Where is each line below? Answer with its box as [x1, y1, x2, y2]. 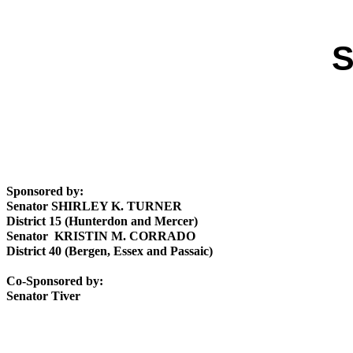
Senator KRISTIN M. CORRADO [6, 229, 195, 243]
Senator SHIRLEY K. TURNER [6, 199, 182, 213]
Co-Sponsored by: [6, 274, 103, 288]
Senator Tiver [6, 289, 80, 303]
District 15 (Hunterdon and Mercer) [6, 214, 198, 228]
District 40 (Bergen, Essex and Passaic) [6, 244, 213, 258]
